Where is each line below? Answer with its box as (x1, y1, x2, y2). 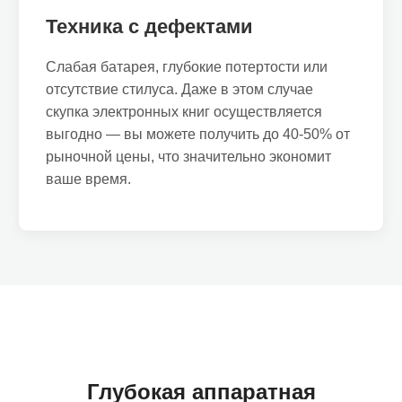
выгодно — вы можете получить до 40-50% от (46, 127, 350, 142)
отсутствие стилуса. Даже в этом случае (46, 82, 313, 97)
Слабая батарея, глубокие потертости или (46, 59, 328, 74)
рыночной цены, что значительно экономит (46, 149, 331, 164)
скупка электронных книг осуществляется (46, 104, 322, 119)
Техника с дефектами (46, 15, 253, 38)
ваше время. (46, 171, 131, 187)
